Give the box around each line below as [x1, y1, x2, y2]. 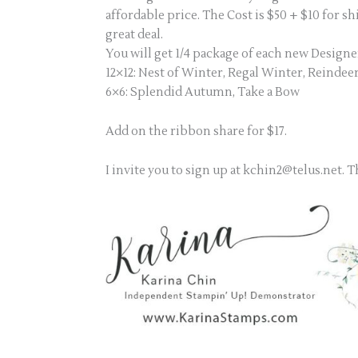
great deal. [105, 27, 163, 42]
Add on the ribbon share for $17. [105, 123, 287, 139]
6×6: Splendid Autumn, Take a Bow [105, 85, 300, 100]
